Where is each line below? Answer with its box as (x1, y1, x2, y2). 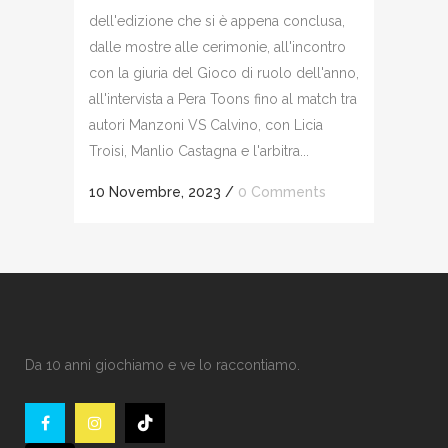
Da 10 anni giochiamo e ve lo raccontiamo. (25, 357, 300, 373)
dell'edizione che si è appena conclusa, (89, 12, 345, 29)
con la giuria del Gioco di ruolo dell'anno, (89, 64, 359, 81)
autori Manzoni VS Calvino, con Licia (89, 116, 323, 133)
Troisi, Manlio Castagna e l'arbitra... (89, 142, 309, 159)
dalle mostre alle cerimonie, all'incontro (89, 38, 346, 55)
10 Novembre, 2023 (89, 183, 221, 200)
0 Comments (238, 183, 326, 200)
